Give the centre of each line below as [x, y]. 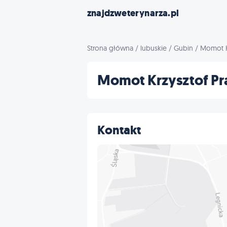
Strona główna [110, 48]
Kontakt [119, 130]
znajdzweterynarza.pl [133, 13]
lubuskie [154, 48]
